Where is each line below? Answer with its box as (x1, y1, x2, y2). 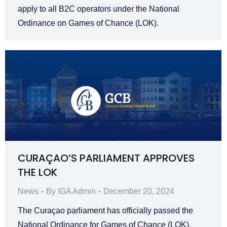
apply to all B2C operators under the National (18, 4, 179, 13)
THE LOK (18, 165, 57, 179)
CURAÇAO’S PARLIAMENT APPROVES (18, 150, 195, 165)
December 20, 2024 (103, 186, 174, 196)
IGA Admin (58, 186, 96, 196)
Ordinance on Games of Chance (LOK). (18, 18, 159, 27)
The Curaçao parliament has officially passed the (18, 206, 193, 215)
